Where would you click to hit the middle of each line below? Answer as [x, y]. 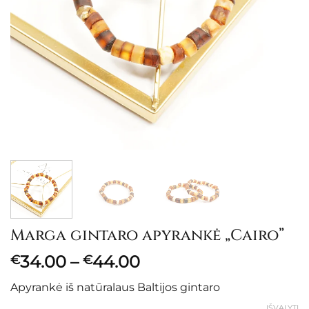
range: [165, 278]
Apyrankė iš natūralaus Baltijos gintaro [115, 288]
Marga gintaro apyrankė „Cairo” [147, 236]
